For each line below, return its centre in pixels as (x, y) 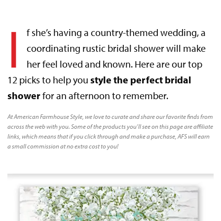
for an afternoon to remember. (105, 95)
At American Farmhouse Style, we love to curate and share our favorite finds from (110, 116)
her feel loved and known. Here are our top (114, 64)
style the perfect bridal (141, 79)
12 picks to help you (49, 79)
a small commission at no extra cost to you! (63, 146)
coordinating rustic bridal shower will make (116, 48)
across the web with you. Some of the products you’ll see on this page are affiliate (110, 126)
